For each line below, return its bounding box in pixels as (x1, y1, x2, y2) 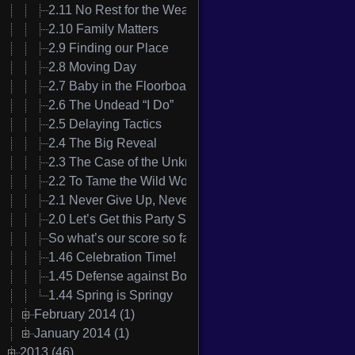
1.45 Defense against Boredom (48, 269, 223, 284)
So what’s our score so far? (48, 231, 200, 246)
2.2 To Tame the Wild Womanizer (48, 174, 233, 189)
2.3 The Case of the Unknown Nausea (48, 155, 263, 170)
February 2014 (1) (34, 307, 135, 322)
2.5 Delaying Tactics (48, 117, 162, 132)
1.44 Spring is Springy (48, 288, 173, 303)
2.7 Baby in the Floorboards (48, 79, 204, 94)
